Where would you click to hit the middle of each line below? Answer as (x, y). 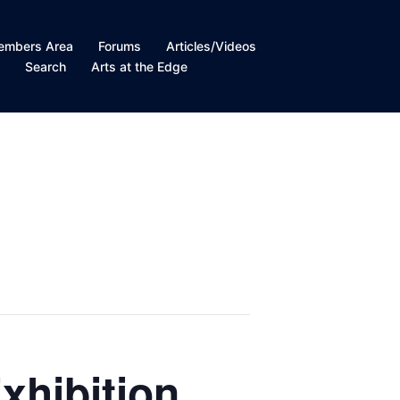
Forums (120, 46)
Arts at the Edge (140, 67)
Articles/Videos (212, 46)
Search (46, 67)
